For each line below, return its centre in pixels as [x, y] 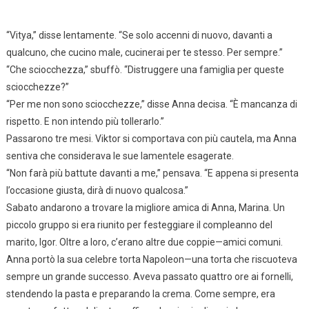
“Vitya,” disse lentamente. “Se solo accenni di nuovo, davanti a [139, 35]
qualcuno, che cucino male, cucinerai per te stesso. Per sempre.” [144, 52]
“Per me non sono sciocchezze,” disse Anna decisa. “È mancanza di [151, 104]
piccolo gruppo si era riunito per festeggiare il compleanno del [139, 225]
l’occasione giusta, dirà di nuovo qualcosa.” [97, 190]
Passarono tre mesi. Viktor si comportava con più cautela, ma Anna [151, 138]
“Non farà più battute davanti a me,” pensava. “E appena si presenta [152, 173]
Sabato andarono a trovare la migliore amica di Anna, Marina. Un [145, 207]
